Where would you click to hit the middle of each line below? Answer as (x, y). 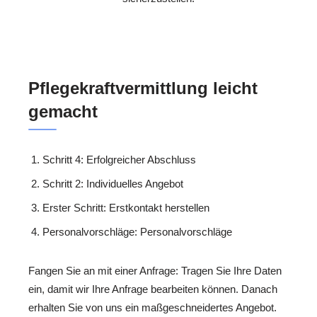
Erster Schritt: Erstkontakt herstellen (126, 207)
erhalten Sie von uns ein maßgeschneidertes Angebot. (152, 307)
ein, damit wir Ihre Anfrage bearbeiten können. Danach (153, 289)
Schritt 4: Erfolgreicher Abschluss (119, 159)
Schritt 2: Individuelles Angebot (113, 183)
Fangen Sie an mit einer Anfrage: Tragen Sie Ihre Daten (155, 270)
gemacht (63, 111)
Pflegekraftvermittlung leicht (143, 88)
